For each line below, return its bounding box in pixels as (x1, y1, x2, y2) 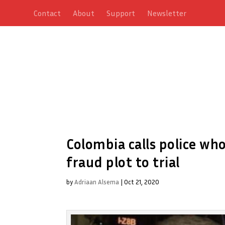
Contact (34, 8, 61, 18)
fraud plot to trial (66, 153, 180, 170)
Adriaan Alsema (74, 177, 119, 186)
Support (106, 8, 136, 18)
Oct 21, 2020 (124, 177, 159, 186)
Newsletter (147, 8, 187, 18)
